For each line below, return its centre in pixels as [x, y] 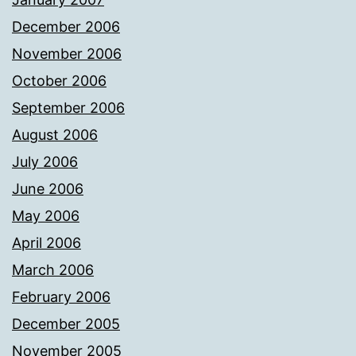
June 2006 [48, 189]
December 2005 [66, 324]
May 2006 [46, 216]
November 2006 [67, 54]
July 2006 [45, 162]
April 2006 [46, 243]
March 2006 [53, 270]
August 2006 [55, 135]
